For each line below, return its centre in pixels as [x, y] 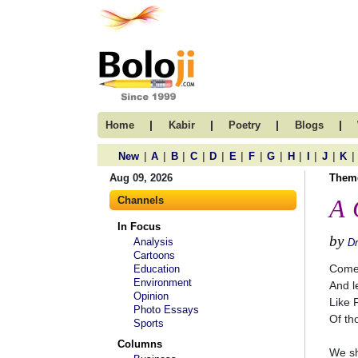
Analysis [153, 242]
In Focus [139, 227]
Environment [163, 282]
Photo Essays [166, 310]
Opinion [151, 296]
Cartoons [154, 255]
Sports [149, 323]
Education [157, 269]
